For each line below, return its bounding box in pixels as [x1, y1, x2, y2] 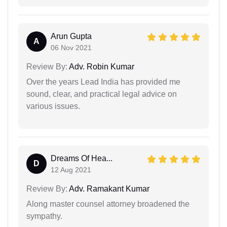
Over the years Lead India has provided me [26, 77, 180, 86]
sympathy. [26, 211, 62, 220]
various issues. [26, 101, 80, 110]
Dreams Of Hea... [51, 154, 112, 163]
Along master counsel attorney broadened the [26, 199, 190, 208]
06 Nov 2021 [51, 43, 92, 52]
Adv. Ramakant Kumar [67, 184, 149, 193]
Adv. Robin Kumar [67, 62, 134, 71]
